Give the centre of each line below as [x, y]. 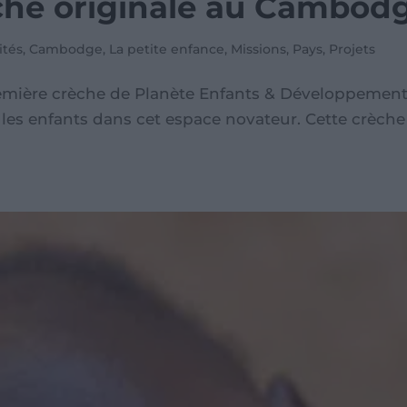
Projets [352, 50]
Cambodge [66, 50]
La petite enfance [167, 50]
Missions [259, 50]
